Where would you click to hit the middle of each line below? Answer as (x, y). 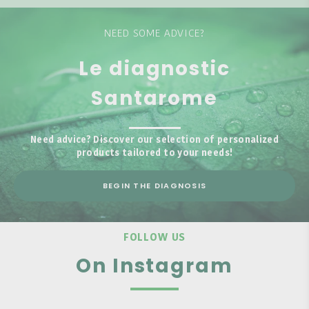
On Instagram (154, 266)
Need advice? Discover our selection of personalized (154, 140)
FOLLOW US (154, 238)
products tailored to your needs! (154, 153)
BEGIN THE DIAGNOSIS (154, 186)
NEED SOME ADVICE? (154, 34)
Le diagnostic (154, 68)
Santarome (154, 98)
